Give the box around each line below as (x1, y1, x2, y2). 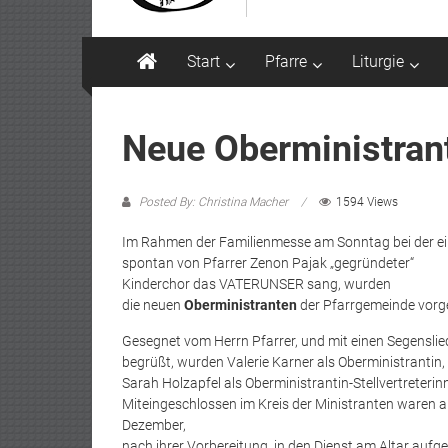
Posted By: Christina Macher (136, 195, 291, 210)
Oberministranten (184, 297, 297, 314)
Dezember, (122, 417, 186, 434)
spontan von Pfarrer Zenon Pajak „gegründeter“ (122, 255, 414, 272)
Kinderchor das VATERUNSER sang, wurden (122, 276, 391, 293)
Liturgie (352, 52, 404, 72)
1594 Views (336, 195, 398, 210)
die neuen (122, 297, 184, 314)
